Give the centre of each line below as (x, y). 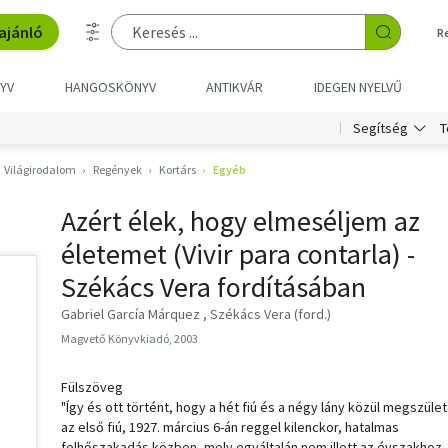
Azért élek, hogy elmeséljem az (240, 221)
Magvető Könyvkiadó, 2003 (129, 338)
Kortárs (177, 169)
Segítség (380, 128)
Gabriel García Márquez (130, 314)
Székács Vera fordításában (213, 287)
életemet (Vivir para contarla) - (238, 254)
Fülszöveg (92, 387)
